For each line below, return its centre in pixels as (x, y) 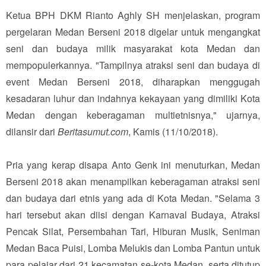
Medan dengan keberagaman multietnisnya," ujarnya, (133, 115)
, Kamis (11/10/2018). (173, 131)
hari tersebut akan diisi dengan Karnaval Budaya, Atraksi (133, 214)
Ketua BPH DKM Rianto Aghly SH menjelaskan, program (133, 15)
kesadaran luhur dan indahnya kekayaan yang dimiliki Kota (133, 98)
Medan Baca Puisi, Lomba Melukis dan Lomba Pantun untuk (133, 248)
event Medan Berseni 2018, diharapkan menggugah (133, 81)
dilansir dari (32, 131)
